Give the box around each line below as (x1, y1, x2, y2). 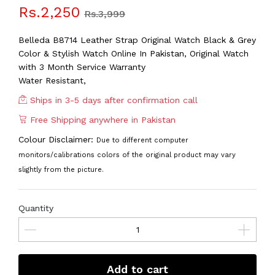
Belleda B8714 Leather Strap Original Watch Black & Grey (18, 35, 256, 45)
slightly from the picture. (18, 166, 104, 174)
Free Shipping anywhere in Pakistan (27, 115, 176, 125)
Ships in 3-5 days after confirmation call (27, 95, 198, 105)
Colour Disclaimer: (18, 134, 96, 144)
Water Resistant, (18, 76, 89, 85)
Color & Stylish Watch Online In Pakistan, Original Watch (18, 48, 249, 58)
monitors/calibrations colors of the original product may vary (18, 151, 236, 159)
